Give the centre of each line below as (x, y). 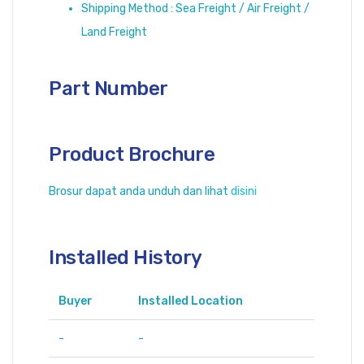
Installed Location (191, 301)
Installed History (126, 257)
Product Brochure (132, 154)
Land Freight (115, 32)
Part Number (108, 88)
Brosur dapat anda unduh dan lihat (140, 191)
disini (244, 191)
